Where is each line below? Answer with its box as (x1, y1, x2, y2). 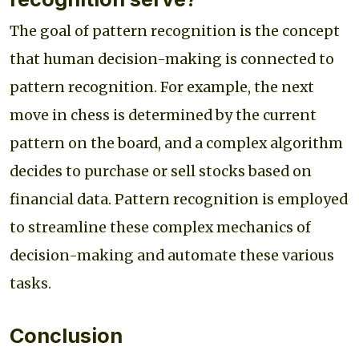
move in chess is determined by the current (10, 106, 317, 124)
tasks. (10, 274, 51, 292)
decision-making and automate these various (10, 246, 334, 264)
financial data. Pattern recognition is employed (10, 190, 348, 208)
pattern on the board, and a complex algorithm (10, 134, 343, 152)
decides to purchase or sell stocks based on (10, 162, 312, 180)
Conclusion (10, 323, 123, 348)
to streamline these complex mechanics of (10, 218, 311, 236)
